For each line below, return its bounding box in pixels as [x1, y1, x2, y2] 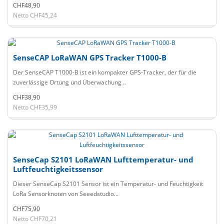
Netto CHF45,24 [13, 11, 57, 19]
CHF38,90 [13, 93, 40, 101]
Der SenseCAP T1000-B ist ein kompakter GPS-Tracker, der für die [13, 68, 196, 76]
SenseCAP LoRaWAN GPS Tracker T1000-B [13, 52, 166, 62]
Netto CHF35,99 [13, 103, 57, 111]
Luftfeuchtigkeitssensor [13, 164, 103, 174]
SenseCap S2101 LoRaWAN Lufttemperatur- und [13, 154, 193, 164]
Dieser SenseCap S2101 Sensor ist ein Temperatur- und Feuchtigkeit [13, 179, 203, 188]
